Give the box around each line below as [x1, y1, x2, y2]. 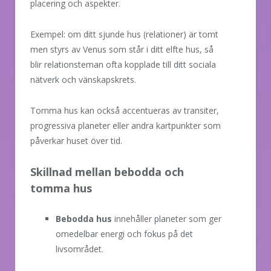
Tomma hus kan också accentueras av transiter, [30, 104, 219, 116]
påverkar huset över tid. [30, 134, 122, 146]
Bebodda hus [56, 212, 112, 224]
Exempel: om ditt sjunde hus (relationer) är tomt [30, 28, 218, 40]
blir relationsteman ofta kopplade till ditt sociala [30, 58, 216, 70]
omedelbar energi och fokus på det [56, 227, 193, 240]
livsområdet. [56, 243, 103, 255]
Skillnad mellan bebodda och [30, 164, 184, 179]
